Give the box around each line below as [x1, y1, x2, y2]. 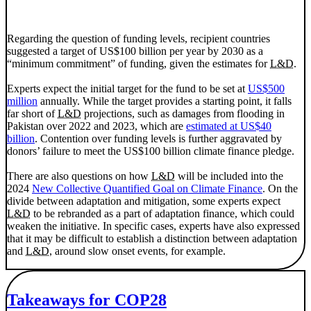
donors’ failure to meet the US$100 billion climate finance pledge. [7, 145, 294, 158]
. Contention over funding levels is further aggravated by [35, 133, 282, 145]
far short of [7, 108, 58, 120]
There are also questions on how [7, 170, 151, 183]
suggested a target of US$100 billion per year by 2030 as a [7, 45, 263, 58]
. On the [262, 183, 298, 195]
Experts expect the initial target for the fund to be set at [7, 83, 248, 95]
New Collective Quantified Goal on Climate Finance [32, 183, 262, 195]
